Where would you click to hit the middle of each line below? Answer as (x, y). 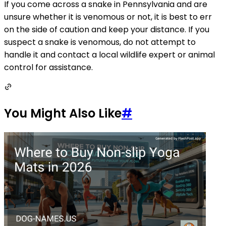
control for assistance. (48, 68)
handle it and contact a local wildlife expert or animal (109, 55)
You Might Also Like (63, 114)
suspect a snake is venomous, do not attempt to (100, 42)
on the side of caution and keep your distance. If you (107, 30)
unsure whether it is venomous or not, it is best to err (108, 17)
